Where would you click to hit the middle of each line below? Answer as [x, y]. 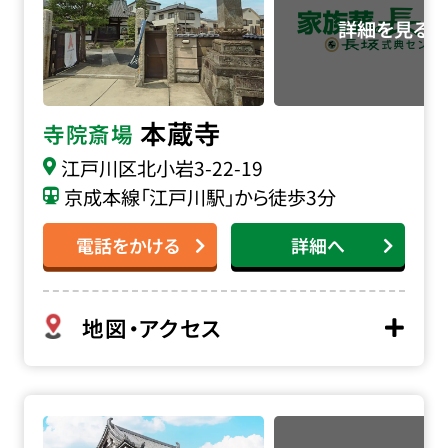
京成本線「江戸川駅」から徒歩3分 [199, 196]
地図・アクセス [152, 327]
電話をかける [127, 244]
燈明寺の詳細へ [89, 408]
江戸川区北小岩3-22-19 [161, 167]
